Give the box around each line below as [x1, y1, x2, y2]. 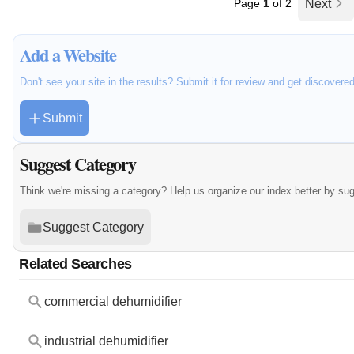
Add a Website [20, 42, 116, 69]
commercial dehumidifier [43, 295, 182, 309]
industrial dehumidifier [43, 334, 168, 348]
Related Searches [19, 255, 132, 273]
